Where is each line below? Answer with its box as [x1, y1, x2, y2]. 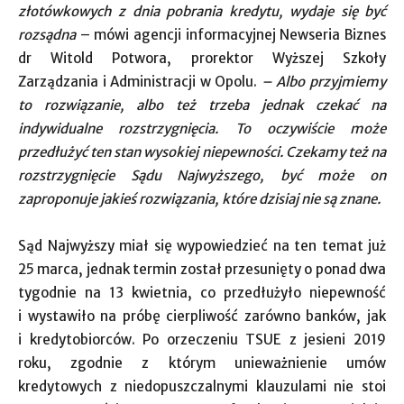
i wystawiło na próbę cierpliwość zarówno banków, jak [18, 308, 386, 325]
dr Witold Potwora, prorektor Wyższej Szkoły [18, 50, 386, 67]
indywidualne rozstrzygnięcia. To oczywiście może [18, 120, 386, 137]
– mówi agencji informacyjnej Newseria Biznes [79, 26, 387, 43]
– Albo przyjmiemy [261, 73, 387, 90]
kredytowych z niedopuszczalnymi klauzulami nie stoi [18, 378, 386, 395]
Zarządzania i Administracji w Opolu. [18, 73, 262, 90]
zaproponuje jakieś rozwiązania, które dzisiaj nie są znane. [18, 190, 381, 207]
